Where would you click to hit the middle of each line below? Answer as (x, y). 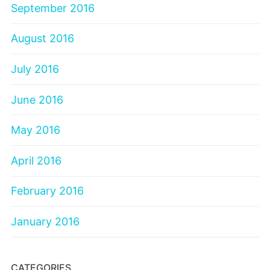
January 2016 (45, 221)
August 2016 (42, 39)
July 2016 (35, 69)
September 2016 (53, 8)
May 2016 (36, 130)
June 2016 (37, 99)
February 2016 (47, 191)
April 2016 (36, 160)
